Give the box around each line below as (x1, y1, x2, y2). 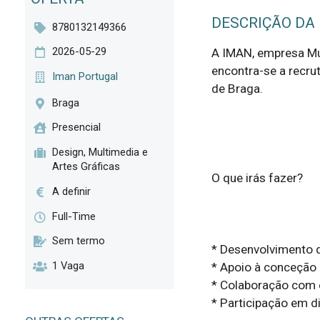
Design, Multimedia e (52, 146, 149, 159)
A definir (52, 184, 91, 198)
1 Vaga (52, 259, 85, 272)
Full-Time (52, 209, 96, 223)
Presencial (52, 121, 101, 134)
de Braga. (211, 81, 263, 96)
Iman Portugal (52, 70, 119, 84)
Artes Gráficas (52, 160, 121, 174)
